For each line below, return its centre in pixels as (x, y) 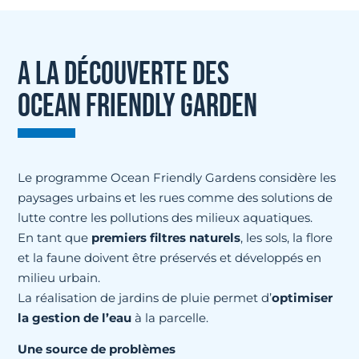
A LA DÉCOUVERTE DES (124, 75)
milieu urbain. (61, 278)
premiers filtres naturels (166, 238)
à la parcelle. (172, 318)
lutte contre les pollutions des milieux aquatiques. (167, 218)
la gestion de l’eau (75, 318)
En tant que (55, 238)
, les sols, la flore (287, 238)
